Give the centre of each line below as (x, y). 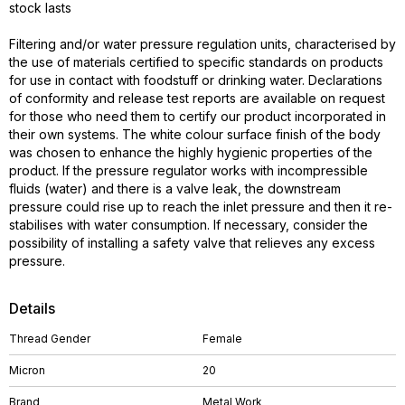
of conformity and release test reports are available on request (197, 98)
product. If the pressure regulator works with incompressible (188, 170)
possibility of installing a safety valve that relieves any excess (192, 243)
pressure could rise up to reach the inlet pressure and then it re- (201, 207)
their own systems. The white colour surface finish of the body (195, 134)
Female (222, 339)
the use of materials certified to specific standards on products (196, 62)
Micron (27, 370)
